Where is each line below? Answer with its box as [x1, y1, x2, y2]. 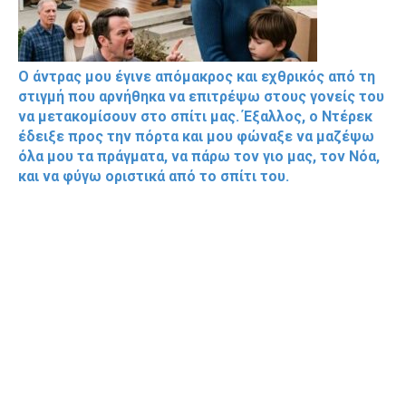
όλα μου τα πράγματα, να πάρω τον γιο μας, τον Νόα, [18, 148, 380, 166]
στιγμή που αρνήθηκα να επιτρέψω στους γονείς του [18, 88, 384, 106]
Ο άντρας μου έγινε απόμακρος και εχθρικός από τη [18, 68, 375, 86]
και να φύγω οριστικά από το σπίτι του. [18, 168, 289, 186]
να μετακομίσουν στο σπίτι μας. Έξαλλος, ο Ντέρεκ [18, 108, 372, 126]
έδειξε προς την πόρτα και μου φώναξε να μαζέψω [18, 128, 374, 146]
